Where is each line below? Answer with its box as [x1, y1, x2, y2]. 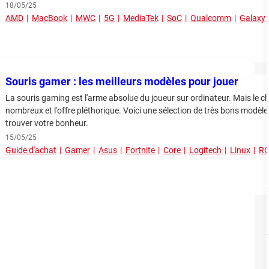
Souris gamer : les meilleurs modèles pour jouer [5, 75, 238, 88]
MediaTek [123, 13, 159, 23]
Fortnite [125, 145, 155, 156]
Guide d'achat [5, 145, 56, 156]
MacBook [32, 13, 67, 23]
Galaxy [240, 13, 265, 23]
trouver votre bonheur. [5, 118, 88, 128]
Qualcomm [190, 13, 231, 23]
